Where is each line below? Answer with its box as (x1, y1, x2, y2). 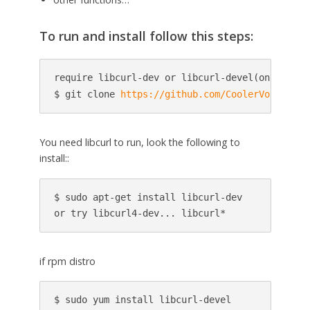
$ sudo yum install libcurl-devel (53, 294, 231, 306)
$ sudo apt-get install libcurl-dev (53, 191, 242, 203)
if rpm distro (39, 254, 95, 268)
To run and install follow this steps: (39, 27, 253, 44)
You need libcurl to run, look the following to (39, 135, 240, 149)
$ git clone (53, 88, 120, 100)
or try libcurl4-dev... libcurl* (53, 207, 226, 219)
